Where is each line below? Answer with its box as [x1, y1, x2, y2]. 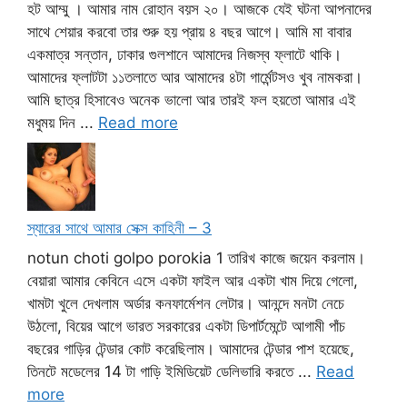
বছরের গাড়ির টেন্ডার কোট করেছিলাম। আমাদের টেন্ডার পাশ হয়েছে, [27, 340, 354, 359]
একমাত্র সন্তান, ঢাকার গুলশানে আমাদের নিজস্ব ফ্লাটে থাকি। [27, 45, 342, 65]
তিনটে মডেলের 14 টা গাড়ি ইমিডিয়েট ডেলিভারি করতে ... [27, 362, 316, 382]
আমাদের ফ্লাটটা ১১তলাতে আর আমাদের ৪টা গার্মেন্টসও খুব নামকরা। [27, 68, 362, 87]
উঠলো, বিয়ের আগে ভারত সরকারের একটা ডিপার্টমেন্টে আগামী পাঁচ [27, 317, 345, 336]
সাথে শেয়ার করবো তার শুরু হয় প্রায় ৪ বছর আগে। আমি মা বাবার [27, 23, 352, 42]
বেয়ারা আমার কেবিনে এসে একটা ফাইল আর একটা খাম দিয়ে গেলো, [27, 272, 358, 291]
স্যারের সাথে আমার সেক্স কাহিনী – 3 [27, 218, 212, 237]
